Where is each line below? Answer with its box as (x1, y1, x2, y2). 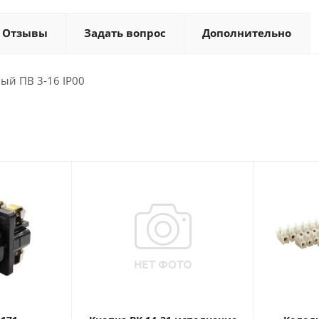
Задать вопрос (84, 26, 166, 40)
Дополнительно (202, 26, 291, 40)
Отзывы (2, 26, 48, 40)
